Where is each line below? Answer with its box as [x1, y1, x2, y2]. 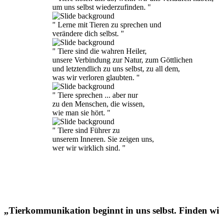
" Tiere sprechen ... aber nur [52, 91, 138, 99]
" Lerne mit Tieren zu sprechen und [52, 21, 161, 29]
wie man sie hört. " [52, 109, 110, 117]
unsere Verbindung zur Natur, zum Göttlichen [52, 56, 193, 64]
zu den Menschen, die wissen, [52, 100, 145, 108]
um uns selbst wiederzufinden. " [52, 3, 151, 11]
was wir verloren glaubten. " [52, 73, 140, 82]
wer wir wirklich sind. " [52, 144, 126, 152]
